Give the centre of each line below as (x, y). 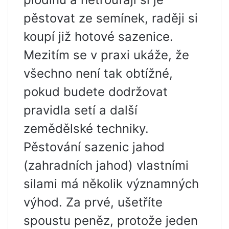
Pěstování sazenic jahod (94, 147)
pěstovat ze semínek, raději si (111, 18)
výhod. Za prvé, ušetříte (93, 202)
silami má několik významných (111, 184)
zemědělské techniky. (86, 128)
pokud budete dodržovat (96, 91)
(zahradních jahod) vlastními (106, 165)
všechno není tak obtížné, (98, 73)
